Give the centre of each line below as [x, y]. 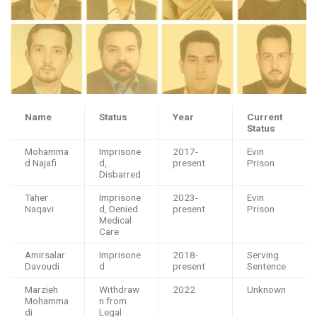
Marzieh [41, 289]
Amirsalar [45, 254]
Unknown [266, 289]
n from [113, 300]
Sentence [266, 266]
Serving [263, 254]
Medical [115, 220]
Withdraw [119, 289]
